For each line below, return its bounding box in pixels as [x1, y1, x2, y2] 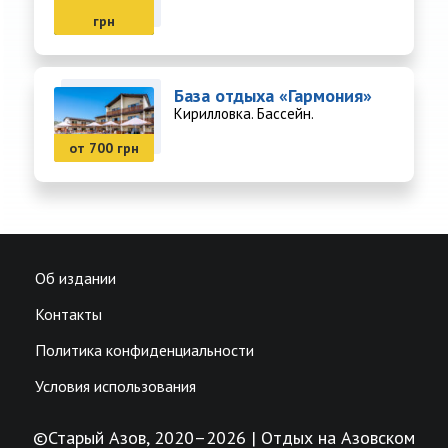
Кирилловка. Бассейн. [174, 104, 314, 124]
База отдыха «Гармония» [174, 84, 372, 108]
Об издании [35, 268, 116, 289]
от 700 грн [69, 139, 139, 158]
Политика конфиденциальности [35, 340, 254, 361]
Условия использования [35, 376, 196, 397]
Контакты [35, 304, 102, 325]
